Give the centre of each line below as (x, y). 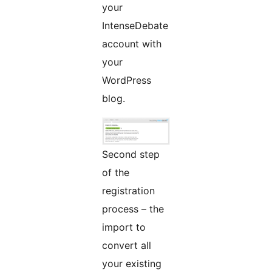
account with (132, 44)
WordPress (127, 80)
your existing (132, 264)
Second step (131, 155)
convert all (127, 246)
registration (128, 191)
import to (124, 227)
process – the (133, 209)
